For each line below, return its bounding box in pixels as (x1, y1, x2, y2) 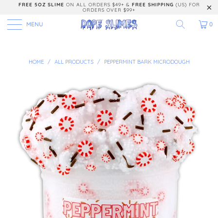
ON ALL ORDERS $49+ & (64, 1, 132, 8)
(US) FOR (173, 1, 200, 8)
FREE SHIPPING (131, 1, 174, 8)
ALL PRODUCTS (54, 58, 93, 65)
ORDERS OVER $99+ (83, 7, 135, 13)
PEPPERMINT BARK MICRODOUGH (104, 58, 190, 65)
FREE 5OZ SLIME (18, 1, 64, 8)
